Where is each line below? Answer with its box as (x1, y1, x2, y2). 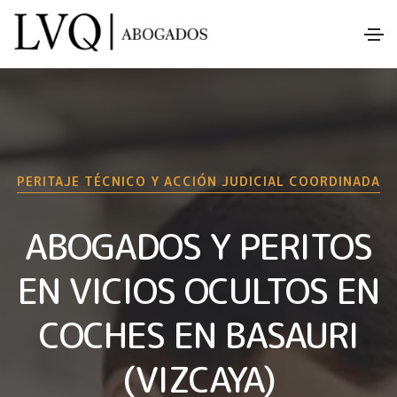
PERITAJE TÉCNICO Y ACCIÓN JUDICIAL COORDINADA (17, 172, 380, 190)
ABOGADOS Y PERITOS (25, 221, 372, 271)
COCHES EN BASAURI (38, 309, 359, 360)
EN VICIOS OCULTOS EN (18, 265, 379, 315)
